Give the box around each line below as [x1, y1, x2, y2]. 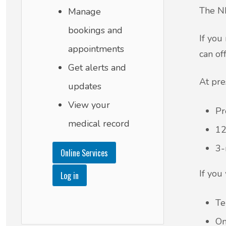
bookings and [68, 24, 123, 36]
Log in [61, 169, 79, 182]
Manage [68, 6, 101, 18]
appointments [68, 43, 124, 55]
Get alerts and [68, 62, 126, 74]
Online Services [61, 146, 108, 159]
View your [68, 99, 110, 111]
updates [68, 80, 101, 92]
